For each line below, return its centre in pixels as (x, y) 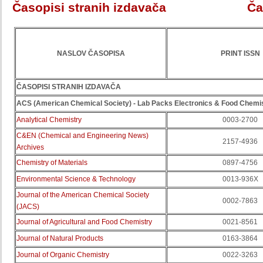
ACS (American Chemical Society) (74, 103)
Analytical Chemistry (49, 120)
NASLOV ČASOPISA (91, 53)
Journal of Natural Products (60, 238)
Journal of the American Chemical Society (83, 195)
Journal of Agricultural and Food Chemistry (84, 222)
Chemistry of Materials (52, 163)
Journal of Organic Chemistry (63, 255)
